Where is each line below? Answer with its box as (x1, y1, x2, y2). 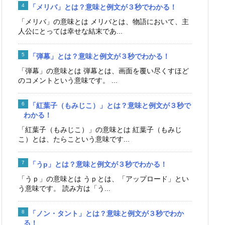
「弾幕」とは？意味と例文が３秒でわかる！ (29, 52, 170, 60)
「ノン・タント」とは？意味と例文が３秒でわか (29, 209, 184, 217)
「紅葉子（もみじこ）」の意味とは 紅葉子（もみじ (18, 125, 182, 134)
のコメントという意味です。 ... (18, 76, 118, 84)
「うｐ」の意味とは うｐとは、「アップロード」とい (18, 174, 189, 183)
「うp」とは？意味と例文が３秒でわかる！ (29, 160, 167, 168)
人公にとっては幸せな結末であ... (18, 27, 123, 35)
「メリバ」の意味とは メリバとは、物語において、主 (18, 17, 189, 26)
